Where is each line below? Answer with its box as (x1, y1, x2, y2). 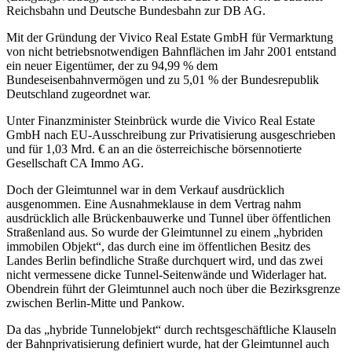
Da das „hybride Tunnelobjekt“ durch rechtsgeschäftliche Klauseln (6, 323, 336, 337)
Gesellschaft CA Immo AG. (6, 156, 144, 170)
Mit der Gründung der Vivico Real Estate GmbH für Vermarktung (6, 31, 333, 45)
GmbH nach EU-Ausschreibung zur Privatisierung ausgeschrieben (6, 128, 335, 142)
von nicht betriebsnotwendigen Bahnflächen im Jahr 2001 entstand (6, 45, 336, 59)
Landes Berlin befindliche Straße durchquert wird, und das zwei (6, 254, 323, 268)
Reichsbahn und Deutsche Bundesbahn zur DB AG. (6, 4, 266, 18)
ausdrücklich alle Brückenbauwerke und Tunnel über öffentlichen (6, 211, 331, 225)
